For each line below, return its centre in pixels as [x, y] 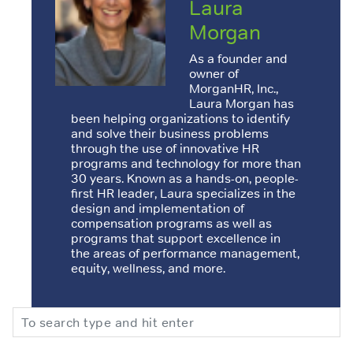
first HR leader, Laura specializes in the [183, 193]
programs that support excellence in [176, 238]
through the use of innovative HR [165, 149]
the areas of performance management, [185, 253]
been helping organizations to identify [180, 119]
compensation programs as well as [171, 223]
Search [32, 316]
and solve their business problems [170, 134]
